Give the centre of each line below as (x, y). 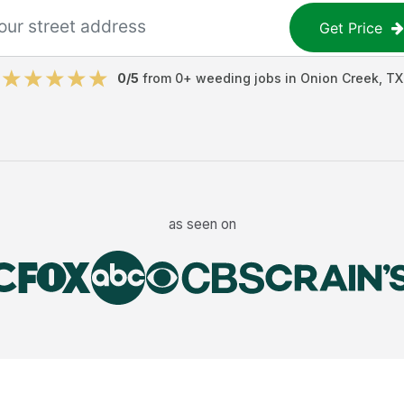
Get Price (351, 28)
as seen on (202, 224)
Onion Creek (339, 78)
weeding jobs (238, 78)
